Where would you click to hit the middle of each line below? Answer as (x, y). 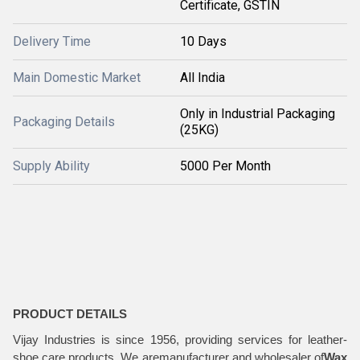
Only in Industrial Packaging (258, 113)
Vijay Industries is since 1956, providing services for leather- (180, 339)
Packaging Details (64, 121)
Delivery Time (52, 41)
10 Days (203, 41)
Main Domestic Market (77, 77)
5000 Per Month (225, 166)
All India (202, 77)
